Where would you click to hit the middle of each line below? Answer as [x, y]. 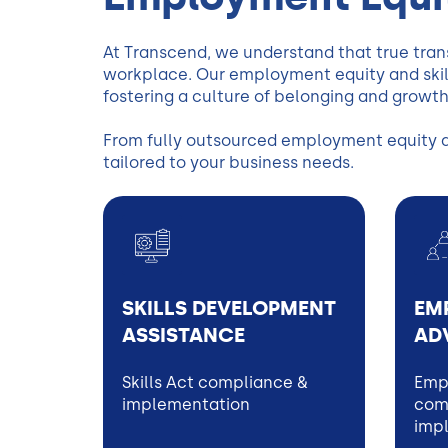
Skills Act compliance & [215, 382]
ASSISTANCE [183, 335]
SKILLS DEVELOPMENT [229, 308]
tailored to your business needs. [228, 163]
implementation [186, 404]
